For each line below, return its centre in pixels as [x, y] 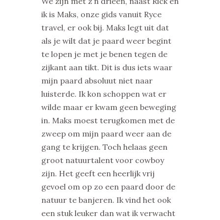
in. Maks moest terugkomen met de [108, 120]
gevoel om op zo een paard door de [108, 186]
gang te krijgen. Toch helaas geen [104, 147]
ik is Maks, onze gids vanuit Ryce [101, 14]
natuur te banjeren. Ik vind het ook [106, 200]
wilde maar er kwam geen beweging [109, 107]
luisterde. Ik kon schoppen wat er [104, 94]
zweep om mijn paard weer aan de [106, 133]
